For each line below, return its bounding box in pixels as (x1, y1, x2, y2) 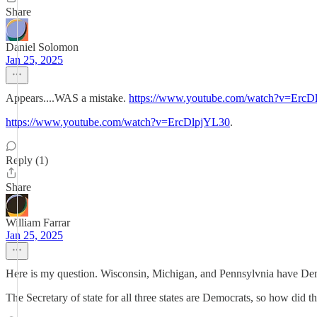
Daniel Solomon (6, 41, 79, 53)
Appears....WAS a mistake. (6, 92, 129, 104)
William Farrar (6, 217, 70, 229)
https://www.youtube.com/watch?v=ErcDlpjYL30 (6, 116, 230, 128)
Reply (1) (6, 154, 48, 166)
